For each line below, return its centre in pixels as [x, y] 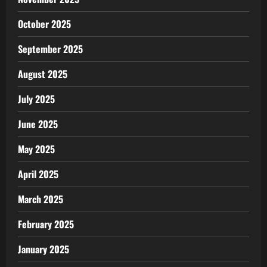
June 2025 [38, 124]
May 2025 [36, 149]
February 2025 [46, 224]
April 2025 [38, 174]
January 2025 [44, 249]
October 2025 [44, 24]
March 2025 [41, 199]
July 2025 [36, 99]
